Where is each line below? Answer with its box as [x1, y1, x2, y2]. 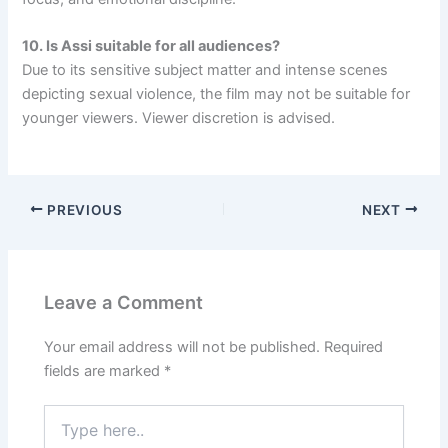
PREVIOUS [43, 201, 123, 218]
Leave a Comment [44, 290, 204, 313]
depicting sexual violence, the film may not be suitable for [22, 85, 411, 104]
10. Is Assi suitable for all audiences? [22, 37, 281, 56]
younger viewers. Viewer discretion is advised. [22, 109, 336, 128]
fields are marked [44, 362, 165, 381]
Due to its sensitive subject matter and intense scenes [22, 61, 389, 80]
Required [324, 338, 384, 357]
